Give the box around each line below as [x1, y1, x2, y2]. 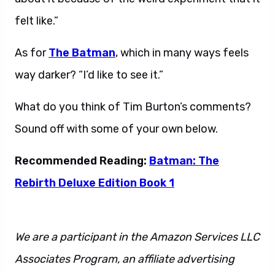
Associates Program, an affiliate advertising [15, 252, 234, 266]
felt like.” [15, 14, 58, 28]
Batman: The [149, 154, 219, 168]
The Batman [48, 46, 115, 60]
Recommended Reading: [15, 154, 149, 168]
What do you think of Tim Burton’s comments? [15, 100, 251, 114]
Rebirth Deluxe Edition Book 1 [15, 176, 174, 190]
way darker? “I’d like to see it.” [15, 68, 163, 82]
